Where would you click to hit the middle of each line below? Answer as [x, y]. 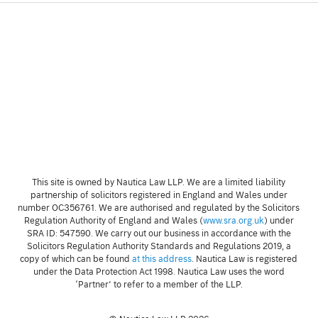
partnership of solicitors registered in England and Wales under [159, 195]
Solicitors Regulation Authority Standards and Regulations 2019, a [159, 246]
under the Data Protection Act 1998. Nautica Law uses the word [159, 272]
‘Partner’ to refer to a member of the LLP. [159, 285]
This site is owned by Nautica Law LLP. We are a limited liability [159, 182]
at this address [162, 259]
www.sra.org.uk [233, 221]
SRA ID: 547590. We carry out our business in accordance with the [159, 234]
